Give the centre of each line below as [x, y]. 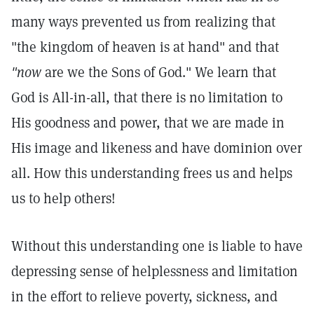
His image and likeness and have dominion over [157, 148]
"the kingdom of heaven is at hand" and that [145, 47]
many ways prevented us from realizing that [143, 22]
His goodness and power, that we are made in [148, 123]
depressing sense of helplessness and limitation [155, 271]
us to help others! [63, 198]
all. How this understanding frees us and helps [152, 173]
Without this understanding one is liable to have [157, 246]
